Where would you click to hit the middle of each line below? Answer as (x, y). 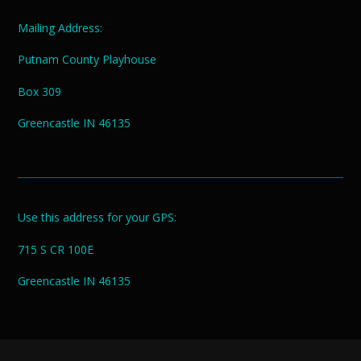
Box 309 (39, 91)
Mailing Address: (60, 27)
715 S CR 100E (56, 249)
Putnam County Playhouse (87, 60)
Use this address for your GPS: (97, 218)
